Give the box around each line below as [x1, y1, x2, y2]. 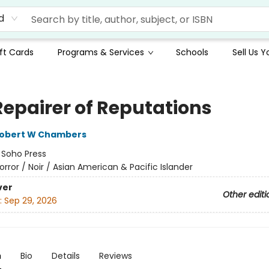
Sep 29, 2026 [4, 195, 57, 207]
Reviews [98, 250, 132, 262]
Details [51, 250, 80, 262]
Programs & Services [58, 46, 144, 58]
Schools [176, 46, 208, 58]
